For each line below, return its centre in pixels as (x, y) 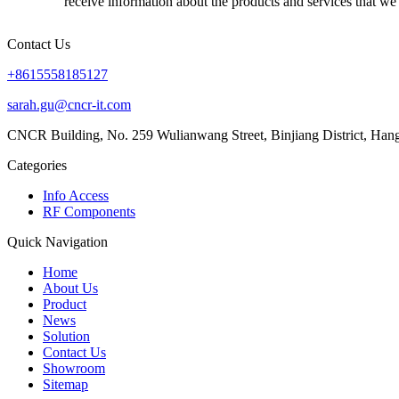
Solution (66, 336)
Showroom (74, 368)
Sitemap (65, 384)
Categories (37, 165)
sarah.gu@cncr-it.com (69, 105)
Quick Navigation (57, 242)
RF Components (89, 212)
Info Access (76, 195)
